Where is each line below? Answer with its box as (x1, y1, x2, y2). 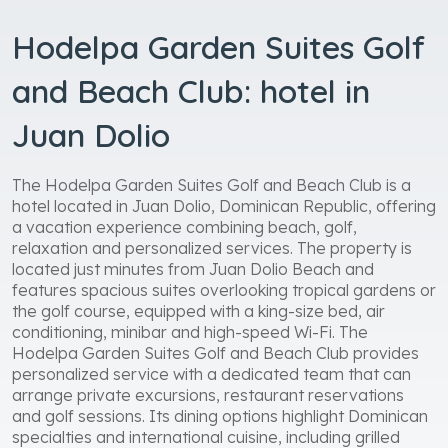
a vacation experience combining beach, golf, (12, 216, 357, 237)
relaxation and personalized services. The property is (12, 237, 412, 258)
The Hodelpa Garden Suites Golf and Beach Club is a (12, 174, 411, 195)
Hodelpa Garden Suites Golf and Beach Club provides (12, 342, 419, 363)
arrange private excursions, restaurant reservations (12, 384, 404, 405)
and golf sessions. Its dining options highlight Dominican (12, 405, 428, 426)
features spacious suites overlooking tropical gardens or (12, 279, 436, 300)
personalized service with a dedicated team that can (12, 363, 411, 384)
